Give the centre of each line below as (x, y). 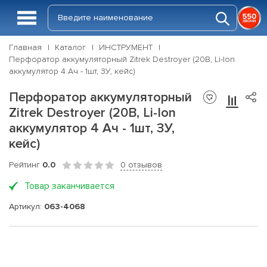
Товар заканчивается (69, 186)
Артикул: (27, 206)
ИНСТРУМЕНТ (126, 47)
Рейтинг (26, 165)
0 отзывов (141, 165)
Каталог (70, 47)
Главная (25, 47)
